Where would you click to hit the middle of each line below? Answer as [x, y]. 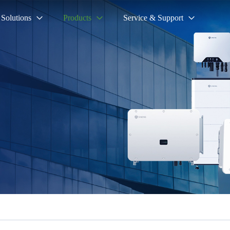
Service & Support [153, 18]
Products [77, 18]
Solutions [16, 18]
